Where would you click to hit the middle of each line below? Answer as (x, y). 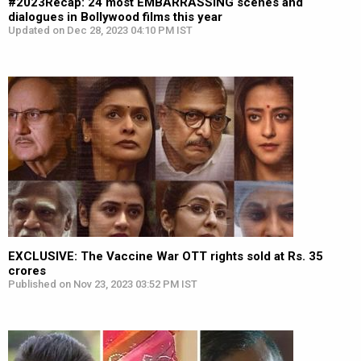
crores (27, 271)
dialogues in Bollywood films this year (115, 17)
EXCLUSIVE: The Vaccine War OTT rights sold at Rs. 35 (166, 256)
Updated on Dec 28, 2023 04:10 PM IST (100, 30)
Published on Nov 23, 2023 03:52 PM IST (103, 284)
